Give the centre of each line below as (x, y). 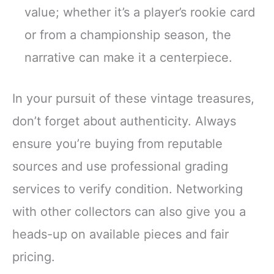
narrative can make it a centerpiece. (128, 58)
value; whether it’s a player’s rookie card (140, 13)
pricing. (34, 257)
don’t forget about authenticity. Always (124, 121)
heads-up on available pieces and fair (120, 235)
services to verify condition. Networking (128, 189)
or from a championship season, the (128, 35)
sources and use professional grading (120, 167)
